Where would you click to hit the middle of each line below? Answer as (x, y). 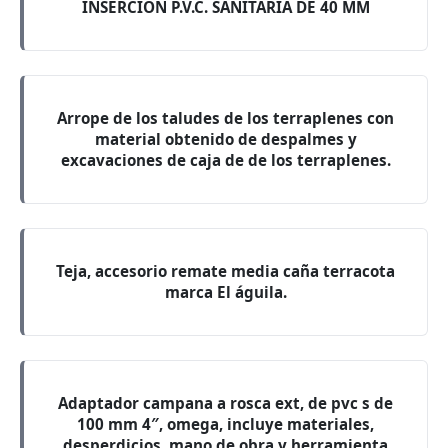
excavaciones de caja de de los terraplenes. (225, 160)
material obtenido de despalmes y (225, 139)
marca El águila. (225, 292)
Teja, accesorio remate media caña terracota (225, 271)
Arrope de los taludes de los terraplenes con (225, 118)
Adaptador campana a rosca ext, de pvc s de (225, 403)
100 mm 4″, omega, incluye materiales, (225, 424)
